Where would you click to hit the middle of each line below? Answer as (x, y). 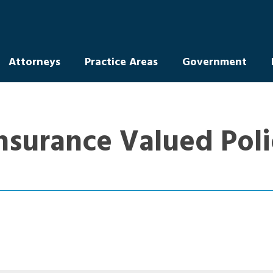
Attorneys (34, 62)
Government (214, 62)
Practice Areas (121, 62)
